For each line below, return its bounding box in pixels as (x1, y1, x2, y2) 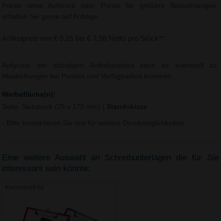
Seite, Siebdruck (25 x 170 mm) (2, 103, 103, 110)
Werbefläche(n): (2, 91, 56, 99)
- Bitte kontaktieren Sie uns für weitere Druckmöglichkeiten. (2, 119, 186, 127)
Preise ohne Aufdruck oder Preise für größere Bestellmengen (2, 1, 217, 9)
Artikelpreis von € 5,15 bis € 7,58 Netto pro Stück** (2, 34, 165, 42)
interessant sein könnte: (2, 164, 91, 174)
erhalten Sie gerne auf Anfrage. (2, 12, 100, 20)
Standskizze (107, 103, 147, 110)
